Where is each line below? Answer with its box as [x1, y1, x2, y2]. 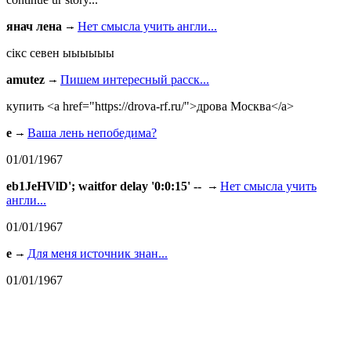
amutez [6, 73, 45, 87]
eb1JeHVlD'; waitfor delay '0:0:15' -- [6, 179, 204, 194]
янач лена [6, 20, 62, 34]
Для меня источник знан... [27, 247, 168, 261]
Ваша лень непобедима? [27, 126, 157, 140]
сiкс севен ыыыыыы [6, 46, 114, 60]
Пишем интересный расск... [60, 73, 209, 87]
